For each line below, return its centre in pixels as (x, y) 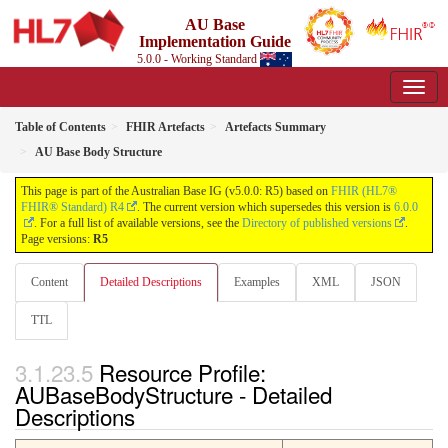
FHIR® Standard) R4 (72, 207)
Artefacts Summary (275, 127)
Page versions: (57, 239)
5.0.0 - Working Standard (199, 59)
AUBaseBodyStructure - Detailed (173, 394)
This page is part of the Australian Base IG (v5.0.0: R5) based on (176, 191)
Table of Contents (60, 127)
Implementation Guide (214, 41)
